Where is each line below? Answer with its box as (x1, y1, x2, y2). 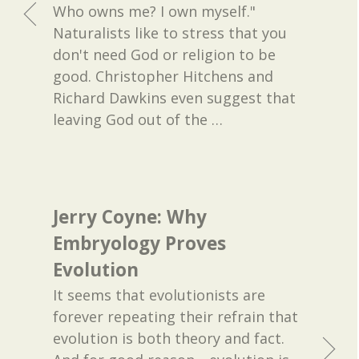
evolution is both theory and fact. (53, 329, 285, 349)
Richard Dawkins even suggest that (53, 88, 296, 108)
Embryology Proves (53, 231, 227, 256)
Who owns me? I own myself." (53, 2, 256, 22)
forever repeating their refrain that (53, 307, 299, 327)
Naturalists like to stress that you (53, 23, 288, 43)
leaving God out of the (53, 110, 212, 130)
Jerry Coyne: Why (53, 204, 208, 230)
